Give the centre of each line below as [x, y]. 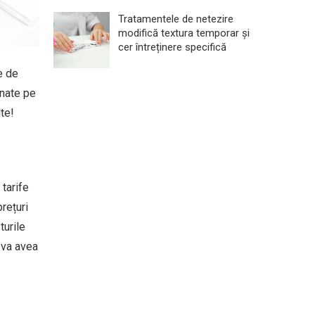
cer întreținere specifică [172, 47]
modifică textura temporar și [184, 33]
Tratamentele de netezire [176, 19]
